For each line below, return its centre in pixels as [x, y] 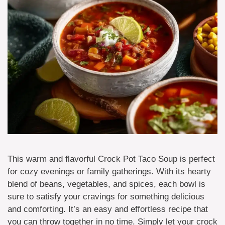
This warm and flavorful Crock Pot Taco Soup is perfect [111, 159]
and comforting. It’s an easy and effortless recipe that [108, 209]
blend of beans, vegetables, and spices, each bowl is [106, 184]
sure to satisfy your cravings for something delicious [106, 197]
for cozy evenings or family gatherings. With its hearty [109, 172]
